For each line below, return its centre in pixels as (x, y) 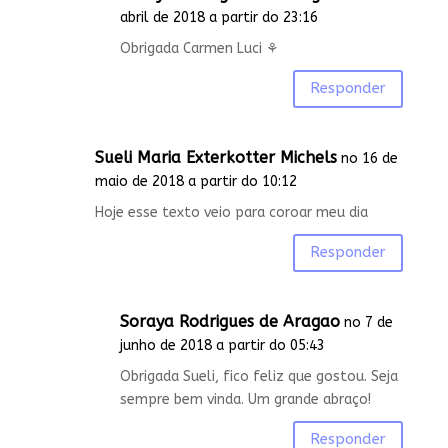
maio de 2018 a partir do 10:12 (195, 181)
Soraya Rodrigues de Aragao (229, 321)
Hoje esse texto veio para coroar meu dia (231, 212)
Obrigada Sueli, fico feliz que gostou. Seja (258, 376)
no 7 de (368, 322)
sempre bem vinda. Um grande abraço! (245, 399)
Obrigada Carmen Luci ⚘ (199, 48)
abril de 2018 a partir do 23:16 (218, 17)
